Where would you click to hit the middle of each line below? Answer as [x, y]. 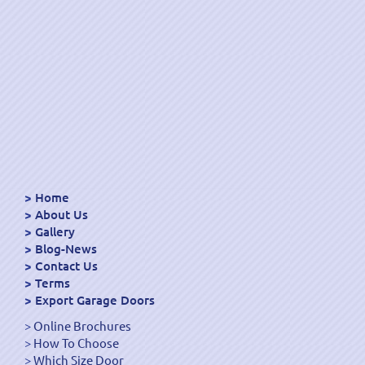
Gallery [55, 231]
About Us [62, 214]
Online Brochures [82, 325]
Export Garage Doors [95, 300]
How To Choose [76, 343]
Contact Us [66, 266]
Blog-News [66, 248]
